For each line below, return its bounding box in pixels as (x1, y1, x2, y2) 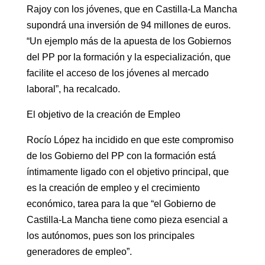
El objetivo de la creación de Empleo (26, 109, 180, 119)
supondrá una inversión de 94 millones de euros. (26, 20, 231, 30)
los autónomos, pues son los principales (26, 230, 195, 241)
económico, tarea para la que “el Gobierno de (26, 198, 216, 209)
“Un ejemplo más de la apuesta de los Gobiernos (26, 35, 231, 46)
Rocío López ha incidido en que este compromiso (26, 134, 234, 145)
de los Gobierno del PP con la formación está (26, 150, 216, 161)
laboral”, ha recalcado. (26, 83, 120, 94)
